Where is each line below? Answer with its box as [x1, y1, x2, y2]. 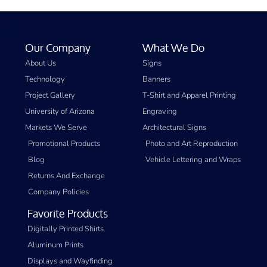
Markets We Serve [25, 122, 87, 133]
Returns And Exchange [28, 170, 105, 182]
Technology [25, 74, 65, 85]
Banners [142, 74, 170, 85]
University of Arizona [25, 106, 95, 117]
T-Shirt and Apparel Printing [142, 90, 236, 101]
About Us [25, 58, 56, 69]
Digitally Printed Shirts [27, 223, 104, 235]
